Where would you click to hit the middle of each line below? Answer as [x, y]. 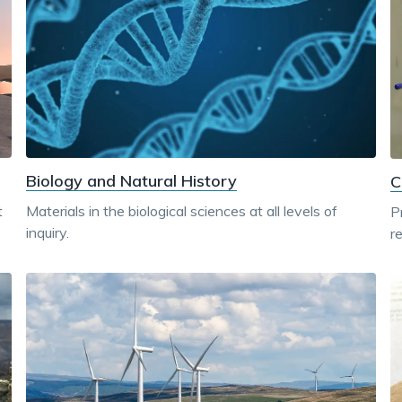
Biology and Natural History [132, 181]
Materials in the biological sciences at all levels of [182, 211]
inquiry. [48, 233]
